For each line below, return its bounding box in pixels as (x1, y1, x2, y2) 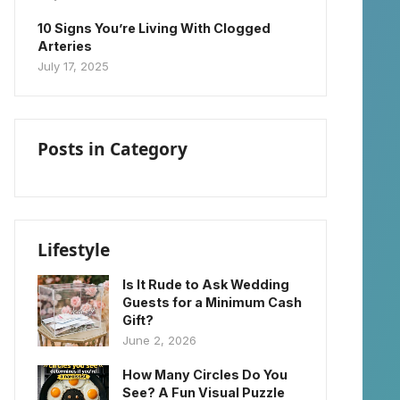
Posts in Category (37, 137, 187, 161)
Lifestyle (37, 237, 110, 262)
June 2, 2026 (122, 333, 196, 347)
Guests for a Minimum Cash (122, 295, 302, 310)
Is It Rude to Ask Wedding (122, 277, 289, 292)
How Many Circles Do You (122, 367, 287, 382)
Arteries (37, 38, 92, 54)
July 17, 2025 (37, 59, 109, 73)
